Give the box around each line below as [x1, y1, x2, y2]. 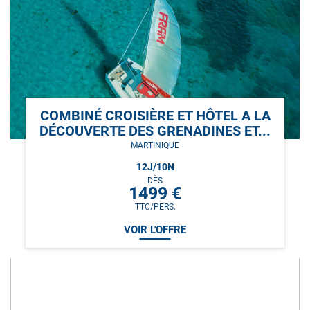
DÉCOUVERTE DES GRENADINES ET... [39, 122, 271, 139]
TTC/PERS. [134, 202, 176, 212]
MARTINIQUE [131, 140, 179, 150]
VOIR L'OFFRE [124, 223, 186, 236]
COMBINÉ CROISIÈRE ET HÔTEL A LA [39, 107, 271, 124]
